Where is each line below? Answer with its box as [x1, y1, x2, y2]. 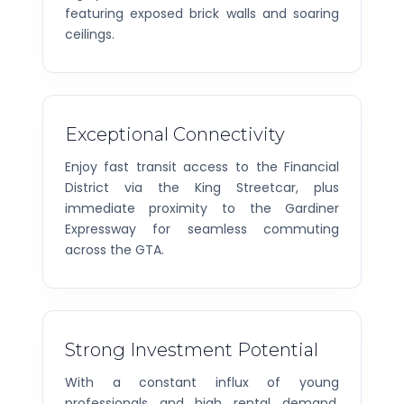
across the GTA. [64, 240, 164, 259]
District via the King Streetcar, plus [64, 178, 340, 197]
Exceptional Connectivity [64, 123, 285, 145]
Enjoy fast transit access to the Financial [64, 157, 340, 176]
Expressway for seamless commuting [64, 219, 340, 238]
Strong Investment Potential [64, 338, 318, 361]
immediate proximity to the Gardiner [64, 198, 340, 217]
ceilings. [64, 24, 115, 43]
